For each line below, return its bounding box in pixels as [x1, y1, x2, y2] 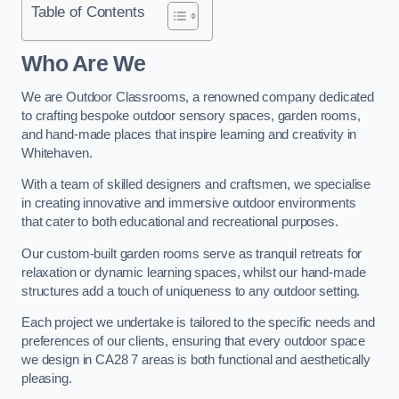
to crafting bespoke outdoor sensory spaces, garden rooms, [21, 108, 361, 123]
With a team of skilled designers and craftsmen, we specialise [21, 177, 371, 192]
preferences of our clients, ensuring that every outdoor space [21, 334, 366, 349]
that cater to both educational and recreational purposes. [21, 215, 338, 230]
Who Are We [21, 52, 146, 77]
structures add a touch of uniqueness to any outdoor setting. [21, 283, 361, 298]
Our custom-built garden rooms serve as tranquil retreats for [21, 246, 362, 261]
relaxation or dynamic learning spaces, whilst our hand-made [21, 265, 366, 280]
